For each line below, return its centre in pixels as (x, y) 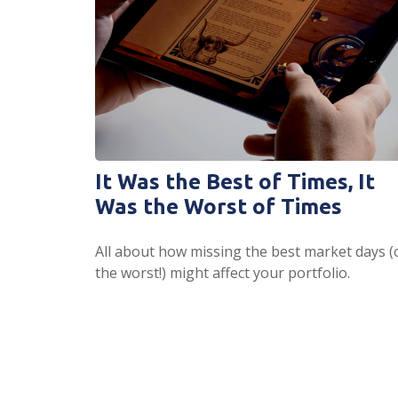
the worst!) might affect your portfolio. (223, 272)
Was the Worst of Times (219, 206)
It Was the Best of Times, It (235, 181)
